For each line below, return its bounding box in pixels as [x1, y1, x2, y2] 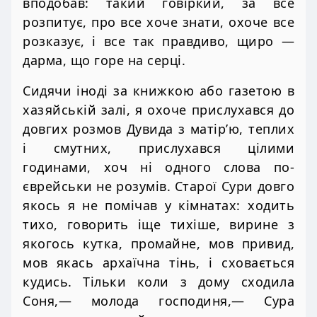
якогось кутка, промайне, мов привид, [23, 234, 294, 252]
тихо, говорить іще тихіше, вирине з [23, 215, 294, 233]
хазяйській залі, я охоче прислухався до [23, 100, 294, 118]
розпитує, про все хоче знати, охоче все [23, 13, 294, 31]
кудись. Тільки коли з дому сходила [23, 272, 294, 290]
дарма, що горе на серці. [23, 52, 185, 69]
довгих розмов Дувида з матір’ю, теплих [23, 120, 294, 137]
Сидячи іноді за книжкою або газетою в [23, 81, 294, 99]
